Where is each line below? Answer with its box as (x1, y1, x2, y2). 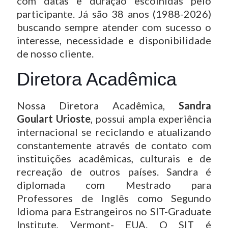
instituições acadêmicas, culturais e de (17, 152, 211, 164)
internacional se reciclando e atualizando (17, 126, 211, 138)
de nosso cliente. (17, 47, 94, 60)
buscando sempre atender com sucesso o (17, 21, 211, 33)
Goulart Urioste (17, 112, 91, 125)
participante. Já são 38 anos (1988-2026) (17, 8, 211, 20)
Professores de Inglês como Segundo (17, 192, 211, 204)
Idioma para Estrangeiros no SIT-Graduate (17, 205, 211, 217)
